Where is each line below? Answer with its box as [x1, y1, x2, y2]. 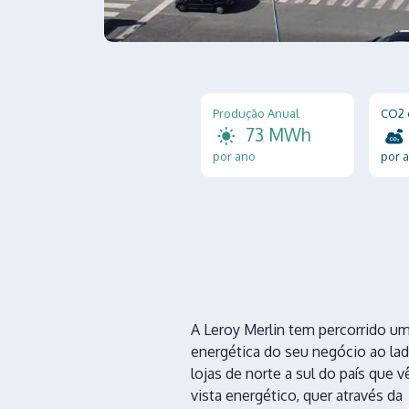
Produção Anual [212, 105, 299, 121]
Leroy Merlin [204, 320, 285, 339]
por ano [212, 148, 256, 163]
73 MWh [245, 122, 310, 146]
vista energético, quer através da [191, 385, 406, 404]
